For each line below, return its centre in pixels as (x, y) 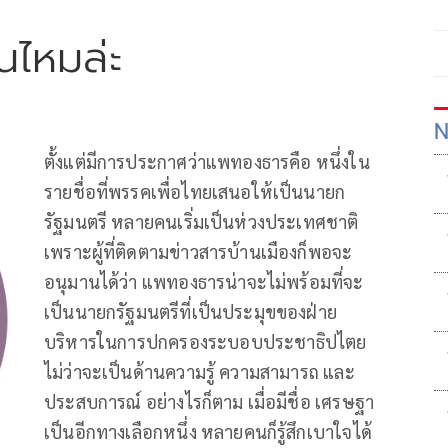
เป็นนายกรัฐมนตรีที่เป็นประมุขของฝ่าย (191, 311)
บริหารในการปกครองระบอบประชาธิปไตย (205, 341)
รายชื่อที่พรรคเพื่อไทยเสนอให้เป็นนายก (195, 191)
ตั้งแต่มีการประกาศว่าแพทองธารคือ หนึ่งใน (207, 161)
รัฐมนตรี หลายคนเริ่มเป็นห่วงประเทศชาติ (201, 221)
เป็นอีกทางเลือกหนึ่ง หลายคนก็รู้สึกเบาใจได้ (208, 431)
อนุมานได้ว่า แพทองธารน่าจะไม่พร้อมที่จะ (204, 281)
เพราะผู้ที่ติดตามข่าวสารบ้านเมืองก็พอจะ (198, 251)
